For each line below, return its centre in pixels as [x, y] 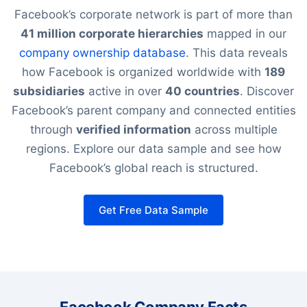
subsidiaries [49, 91]
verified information [133, 129]
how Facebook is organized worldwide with [143, 72]
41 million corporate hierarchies [112, 33]
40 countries [202, 91]
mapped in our [245, 33]
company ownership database [102, 52]
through [53, 129]
